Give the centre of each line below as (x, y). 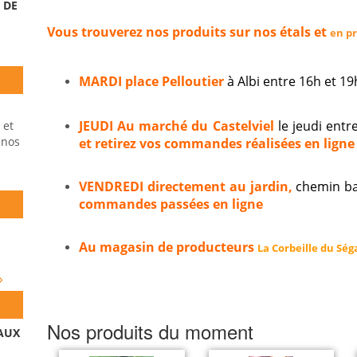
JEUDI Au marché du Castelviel (177, 126)
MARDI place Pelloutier (153, 81)
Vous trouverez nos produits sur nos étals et (188, 32)
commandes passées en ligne (171, 203)
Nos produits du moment (150, 331)
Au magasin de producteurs (168, 247)
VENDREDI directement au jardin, (188, 186)
